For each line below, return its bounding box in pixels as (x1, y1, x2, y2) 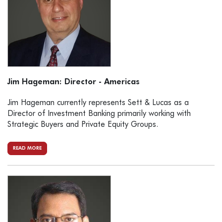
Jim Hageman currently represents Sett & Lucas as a (7, 99, 189, 108)
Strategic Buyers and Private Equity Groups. (7, 121, 158, 129)
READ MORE (13, 146, 42, 151)
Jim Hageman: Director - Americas (7, 78, 140, 87)
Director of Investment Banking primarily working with (7, 110, 191, 118)
